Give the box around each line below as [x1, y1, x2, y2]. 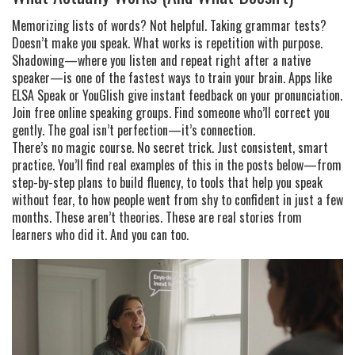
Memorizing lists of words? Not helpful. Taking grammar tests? [12, 16, 326, 35]
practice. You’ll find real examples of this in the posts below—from [12, 155, 342, 174]
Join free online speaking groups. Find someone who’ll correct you [12, 103, 330, 122]
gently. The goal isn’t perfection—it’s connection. [12, 120, 255, 139]
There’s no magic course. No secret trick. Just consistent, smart [12, 138, 328, 157]
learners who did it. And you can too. [12, 225, 189, 244]
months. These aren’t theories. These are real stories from [12, 208, 302, 227]
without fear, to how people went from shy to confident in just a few [12, 190, 343, 209]
